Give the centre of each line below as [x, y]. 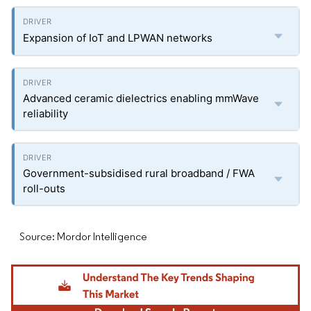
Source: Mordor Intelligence [83, 236]
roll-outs [44, 188]
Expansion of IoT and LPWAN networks [118, 38]
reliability [45, 114]
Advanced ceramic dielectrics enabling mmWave [141, 98]
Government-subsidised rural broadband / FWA [139, 173]
